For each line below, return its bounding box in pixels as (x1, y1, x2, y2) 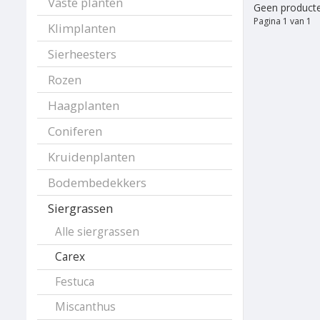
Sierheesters (48, 46, 116, 63)
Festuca (55, 274, 94, 290)
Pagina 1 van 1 (253, 15, 311, 28)
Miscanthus (55, 299, 116, 315)
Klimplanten (48, 20, 116, 37)
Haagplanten (48, 97, 119, 114)
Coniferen (48, 123, 102, 140)
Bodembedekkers (48, 174, 146, 191)
